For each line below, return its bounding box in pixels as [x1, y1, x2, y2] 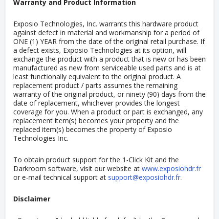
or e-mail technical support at [13, 173, 108, 182]
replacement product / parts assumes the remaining [13, 81, 177, 90]
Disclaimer [13, 194, 50, 204]
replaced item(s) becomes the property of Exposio [13, 125, 172, 134]
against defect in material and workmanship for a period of [13, 28, 199, 38]
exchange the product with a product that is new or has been [13, 54, 206, 64]
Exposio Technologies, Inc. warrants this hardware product [13, 19, 198, 29]
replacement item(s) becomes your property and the [13, 116, 179, 126]
